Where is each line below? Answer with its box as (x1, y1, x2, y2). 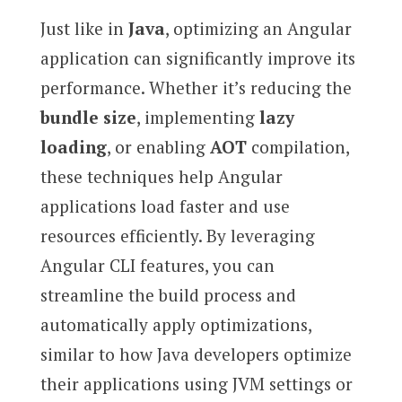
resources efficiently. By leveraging (39, 223, 315, 247)
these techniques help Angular (39, 164, 283, 188)
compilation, (246, 135, 349, 158)
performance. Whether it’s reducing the (39, 75, 352, 99)
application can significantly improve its (39, 46, 355, 69)
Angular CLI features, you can (39, 253, 275, 276)
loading (39, 135, 107, 158)
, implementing (135, 105, 259, 128)
